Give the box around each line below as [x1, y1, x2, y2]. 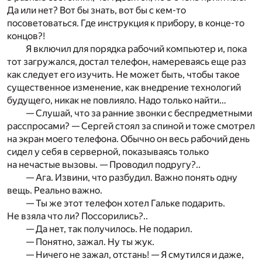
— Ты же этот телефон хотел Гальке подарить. [26, 198, 225, 209]
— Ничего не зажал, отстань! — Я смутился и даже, [26, 249, 244, 261]
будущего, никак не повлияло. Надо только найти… [7, 95, 226, 106]
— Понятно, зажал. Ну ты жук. [26, 236, 154, 248]
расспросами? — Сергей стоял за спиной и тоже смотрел [7, 120, 255, 132]
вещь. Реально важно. [7, 185, 102, 196]
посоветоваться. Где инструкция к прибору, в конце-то [7, 18, 244, 29]
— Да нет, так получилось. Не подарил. [26, 223, 192, 235]
